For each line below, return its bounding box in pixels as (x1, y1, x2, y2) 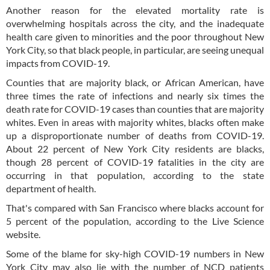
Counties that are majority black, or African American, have (6, 77, 264, 89)
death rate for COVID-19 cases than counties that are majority (6, 103, 264, 115)
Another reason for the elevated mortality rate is (6, 4, 264, 16)
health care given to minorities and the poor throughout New (6, 31, 264, 43)
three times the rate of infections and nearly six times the (6, 90, 264, 102)
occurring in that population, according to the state (6, 169, 264, 181)
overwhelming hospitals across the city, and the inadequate (6, 17, 264, 30)
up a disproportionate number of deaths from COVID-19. (6, 130, 264, 142)
